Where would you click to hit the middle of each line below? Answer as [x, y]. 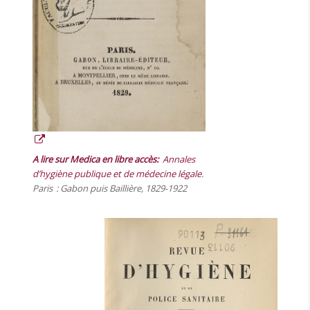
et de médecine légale [156, 173]
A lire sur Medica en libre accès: [96, 159]
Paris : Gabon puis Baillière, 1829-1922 [110, 188]
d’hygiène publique [72, 173]
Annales [177, 159]
